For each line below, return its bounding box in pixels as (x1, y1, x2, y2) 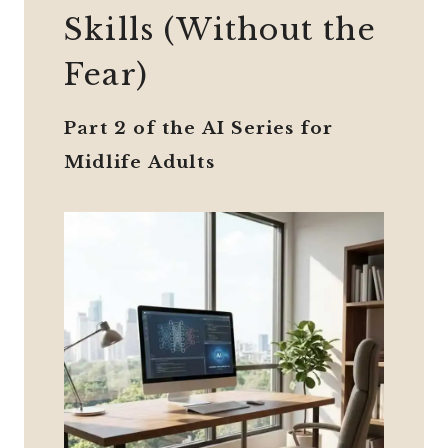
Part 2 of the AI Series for (64, 118, 334, 140)
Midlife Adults (64, 152, 215, 174)
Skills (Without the (64, 11, 376, 49)
